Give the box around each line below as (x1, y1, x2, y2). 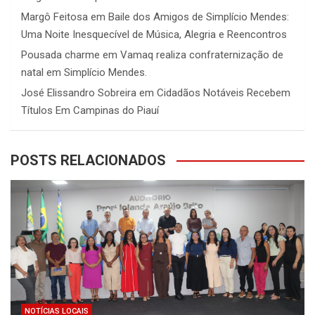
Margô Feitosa (21, 10, 88, 23)
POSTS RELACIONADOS (11, 151, 166, 169)
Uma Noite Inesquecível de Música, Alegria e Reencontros (21, 27, 287, 41)
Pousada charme (21, 48, 100, 61)
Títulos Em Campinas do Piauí (21, 103, 159, 117)
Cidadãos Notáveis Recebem (157, 86, 290, 99)
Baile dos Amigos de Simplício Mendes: (108, 10, 289, 23)
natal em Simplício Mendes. (21, 65, 147, 79)
